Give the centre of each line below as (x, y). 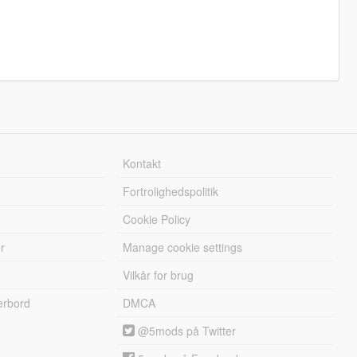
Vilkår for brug (159, 275)
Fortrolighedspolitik (171, 192)
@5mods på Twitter (186, 331)
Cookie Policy (157, 220)
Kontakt (142, 164)
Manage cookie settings (183, 247)
